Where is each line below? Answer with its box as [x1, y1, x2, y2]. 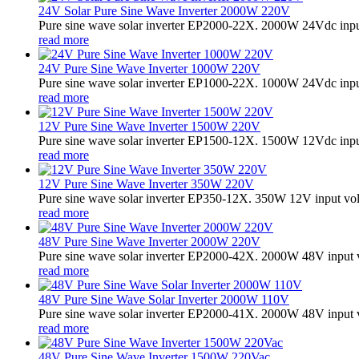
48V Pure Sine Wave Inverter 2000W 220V [38, 234, 260, 248]
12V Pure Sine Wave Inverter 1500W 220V [38, 119, 260, 133]
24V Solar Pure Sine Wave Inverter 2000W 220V [38, 3, 290, 18]
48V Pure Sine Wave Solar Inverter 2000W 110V [38, 292, 289, 306]
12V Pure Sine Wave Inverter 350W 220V [38, 176, 254, 191]
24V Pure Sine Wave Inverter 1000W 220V [38, 61, 260, 75]
